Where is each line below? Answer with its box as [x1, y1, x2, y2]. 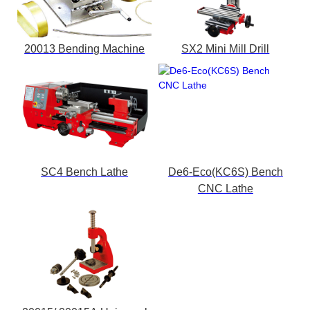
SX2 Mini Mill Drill [181, 43, 270, 55]
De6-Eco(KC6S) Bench [167, 166, 283, 179]
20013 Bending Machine [24, 43, 145, 55]
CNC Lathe [197, 183, 253, 195]
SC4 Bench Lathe [41, 166, 129, 179]
